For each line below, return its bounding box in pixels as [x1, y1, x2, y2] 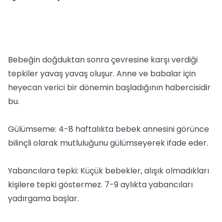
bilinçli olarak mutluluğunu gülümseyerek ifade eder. [8, 137, 208, 149]
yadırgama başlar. [8, 193, 79, 204]
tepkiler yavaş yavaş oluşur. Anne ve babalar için [8, 68, 196, 79]
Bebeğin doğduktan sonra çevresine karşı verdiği [8, 54, 198, 65]
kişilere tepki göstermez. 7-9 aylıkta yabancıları [8, 179, 193, 190]
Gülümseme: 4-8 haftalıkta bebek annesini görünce [8, 123, 209, 135]
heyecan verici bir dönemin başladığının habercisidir [8, 82, 211, 93]
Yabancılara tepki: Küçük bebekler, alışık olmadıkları [8, 165, 209, 176]
